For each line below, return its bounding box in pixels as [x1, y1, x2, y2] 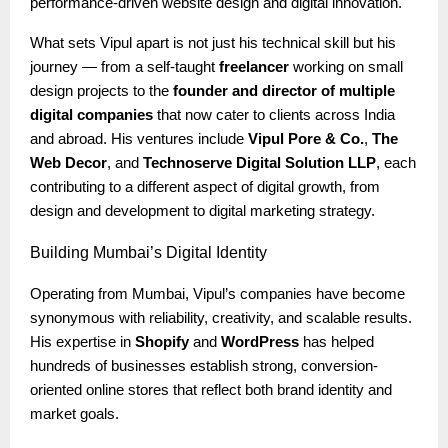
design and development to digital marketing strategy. [30, 202, 375, 219]
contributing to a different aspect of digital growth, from [30, 178, 380, 195]
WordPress [221, 333, 299, 350]
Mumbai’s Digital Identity [89, 243, 267, 261]
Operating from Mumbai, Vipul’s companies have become [30, 285, 405, 302]
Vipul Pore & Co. [248, 130, 364, 147]
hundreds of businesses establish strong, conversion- [30, 357, 378, 374]
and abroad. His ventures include [30, 130, 248, 147]
